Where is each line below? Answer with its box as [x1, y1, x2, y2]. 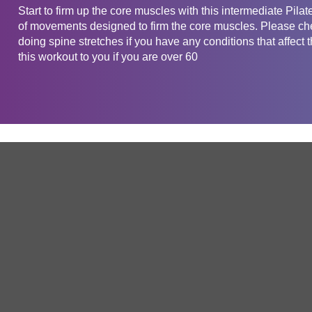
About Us [6, 291, 75, 310]
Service [218, 229, 302, 258]
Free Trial [218, 291, 289, 310]
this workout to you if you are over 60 [17, 50, 198, 63]
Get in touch [6, 159, 142, 187]
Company [6, 229, 114, 258]
